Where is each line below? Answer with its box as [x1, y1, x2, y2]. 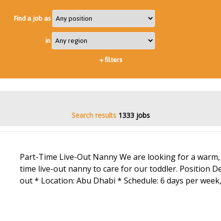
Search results [71, 110, 116, 120]
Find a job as [13, 12, 52, 25]
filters [103, 53, 122, 67]
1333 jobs [118, 110, 150, 120]
